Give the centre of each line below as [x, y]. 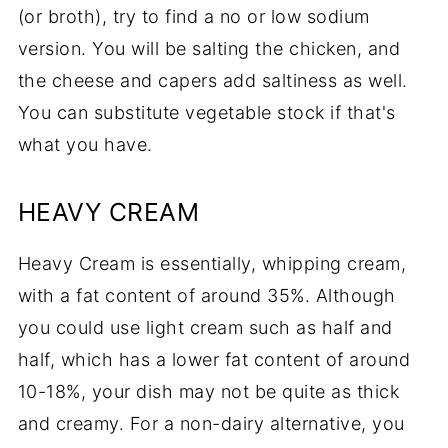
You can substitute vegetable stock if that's [206, 112]
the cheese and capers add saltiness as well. [212, 80]
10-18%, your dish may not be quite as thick [208, 391]
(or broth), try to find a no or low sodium [193, 16]
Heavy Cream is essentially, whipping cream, [212, 263]
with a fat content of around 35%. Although [206, 295]
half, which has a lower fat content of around [214, 359]
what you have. [85, 144]
